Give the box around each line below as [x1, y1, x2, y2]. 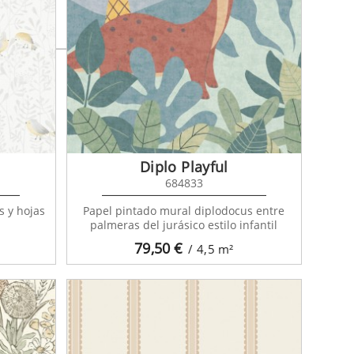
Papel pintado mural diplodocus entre [83, 202, 285, 218]
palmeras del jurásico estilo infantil [90, 217, 278, 232]
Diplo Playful [140, 156, 228, 176]
